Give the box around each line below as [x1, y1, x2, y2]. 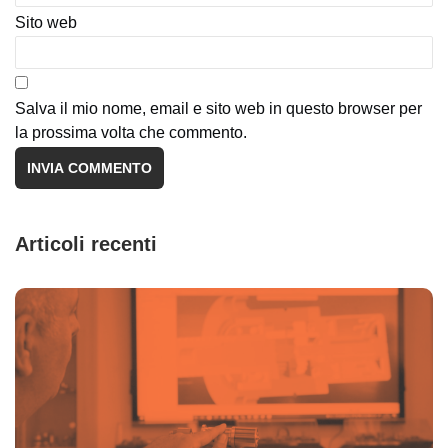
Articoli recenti [15, 233, 158, 255]
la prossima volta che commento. [15, 124, 247, 141]
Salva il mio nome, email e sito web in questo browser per [15, 100, 422, 117]
